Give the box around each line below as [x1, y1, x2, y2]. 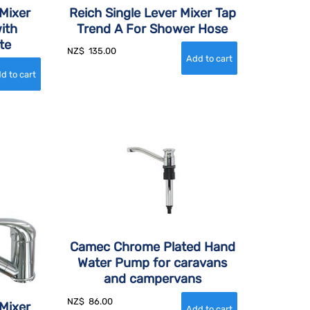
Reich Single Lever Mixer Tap [69, 5, 236, 21]
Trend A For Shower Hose [77, 21, 228, 37]
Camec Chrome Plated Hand [69, 239, 235, 255]
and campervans [103, 271, 201, 287]
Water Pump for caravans [77, 255, 227, 271]
